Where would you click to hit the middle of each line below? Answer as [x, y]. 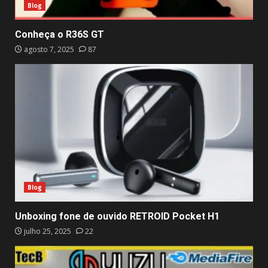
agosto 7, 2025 [49, 49]
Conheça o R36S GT [60, 34]
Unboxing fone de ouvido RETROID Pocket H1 [117, 216]
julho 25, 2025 [48, 231]
